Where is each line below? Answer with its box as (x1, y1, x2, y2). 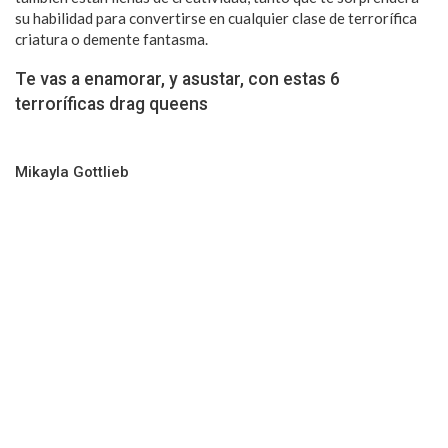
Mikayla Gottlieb (15, 162, 129, 181)
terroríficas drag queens (15, 93, 208, 114)
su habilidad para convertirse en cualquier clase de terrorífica (15, 8, 417, 27)
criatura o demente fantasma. (15, 29, 208, 48)
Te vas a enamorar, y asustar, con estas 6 (15, 68, 340, 89)
